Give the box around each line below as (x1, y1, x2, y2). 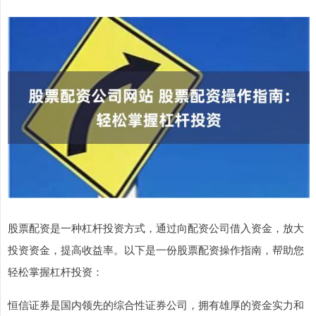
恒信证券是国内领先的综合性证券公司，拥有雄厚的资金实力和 (8, 296, 304, 312)
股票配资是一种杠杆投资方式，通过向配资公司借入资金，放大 (8, 219, 304, 235)
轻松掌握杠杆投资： (8, 263, 103, 279)
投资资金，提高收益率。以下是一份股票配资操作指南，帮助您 (8, 241, 304, 257)
